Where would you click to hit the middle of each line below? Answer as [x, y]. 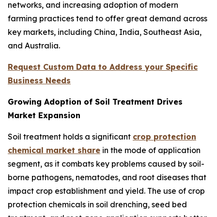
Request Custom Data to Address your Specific [103, 67]
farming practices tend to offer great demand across [108, 19]
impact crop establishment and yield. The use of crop [106, 191]
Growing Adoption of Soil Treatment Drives [95, 102]
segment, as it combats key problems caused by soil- [106, 164]
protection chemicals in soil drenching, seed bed [97, 205]
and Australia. [34, 46]
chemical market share [54, 150]
